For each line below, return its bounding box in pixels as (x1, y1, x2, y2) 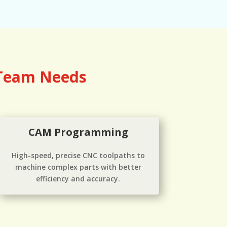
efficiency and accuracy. (36, 173, 121, 183)
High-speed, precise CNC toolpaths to (11, 150, 145, 160)
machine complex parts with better (15, 162, 141, 172)
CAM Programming (28, 125, 128, 139)
